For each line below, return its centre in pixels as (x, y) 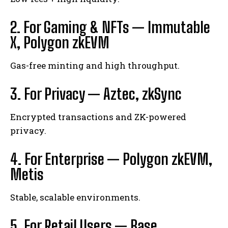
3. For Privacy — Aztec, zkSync (96, 93)
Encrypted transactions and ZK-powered (98, 117)
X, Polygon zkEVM (60, 42)
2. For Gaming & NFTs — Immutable (110, 27)
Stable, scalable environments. (75, 197)
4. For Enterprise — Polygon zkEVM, (111, 159)
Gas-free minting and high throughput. (95, 65)
